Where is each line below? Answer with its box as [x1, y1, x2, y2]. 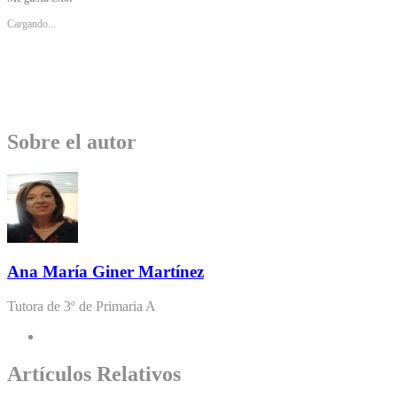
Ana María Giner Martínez [7, 262, 204, 282]
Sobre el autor [7, 129, 136, 153]
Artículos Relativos [7, 362, 181, 386]
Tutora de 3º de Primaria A [7, 299, 156, 315]
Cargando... [7, 17, 56, 30]
